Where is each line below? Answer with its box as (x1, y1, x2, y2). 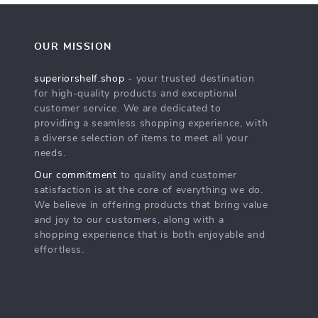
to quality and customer (116, 170, 237, 180)
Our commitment (34, 170, 117, 180)
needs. (34, 148, 66, 158)
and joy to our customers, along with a (34, 215, 224, 225)
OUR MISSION (34, 42, 112, 52)
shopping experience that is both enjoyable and (34, 230, 265, 240)
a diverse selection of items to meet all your (34, 133, 248, 143)
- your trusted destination (124, 74, 255, 84)
